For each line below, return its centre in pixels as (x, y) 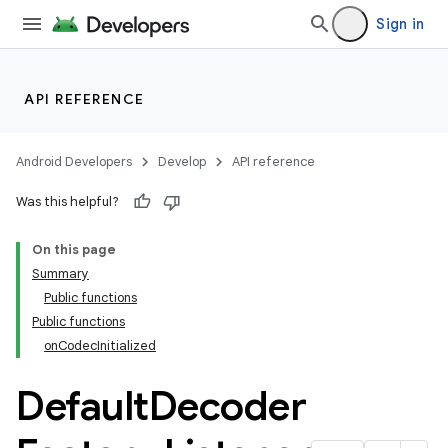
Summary (60, 273)
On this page (74, 249)
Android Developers (74, 161)
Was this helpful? (67, 201)
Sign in (400, 24)
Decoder (227, 406)
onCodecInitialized (100, 345)
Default (82, 406)
